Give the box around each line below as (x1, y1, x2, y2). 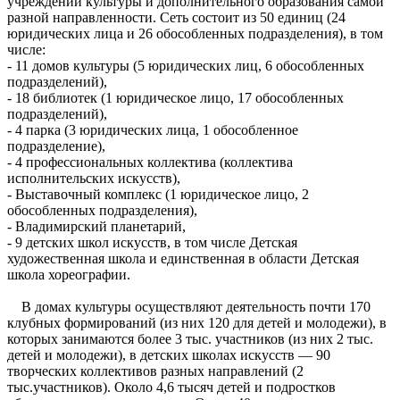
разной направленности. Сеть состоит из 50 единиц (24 (7, 9, 346, 25)
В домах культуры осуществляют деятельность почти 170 (7, 298, 371, 314)
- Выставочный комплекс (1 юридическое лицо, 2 (7, 186, 309, 202)
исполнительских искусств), (7, 170, 180, 186)
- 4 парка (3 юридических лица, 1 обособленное (7, 121, 298, 137)
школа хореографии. (7, 266, 130, 282)
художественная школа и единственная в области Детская (7, 250, 359, 266)
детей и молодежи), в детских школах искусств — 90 (7, 346, 330, 362)
